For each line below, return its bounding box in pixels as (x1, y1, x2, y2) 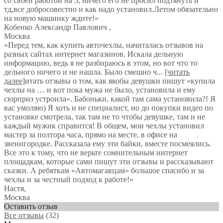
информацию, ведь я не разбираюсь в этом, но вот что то (4, 59, 198, 67)
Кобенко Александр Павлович (4, 23, 109, 31)
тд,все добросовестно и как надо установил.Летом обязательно (4, 5, 218, 13)
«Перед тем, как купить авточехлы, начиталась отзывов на (4, 41, 203, 49)
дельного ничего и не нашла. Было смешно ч (4, 68, 157, 76)
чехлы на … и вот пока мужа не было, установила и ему (4, 86, 196, 94)
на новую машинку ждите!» (4, 14, 99, 22)
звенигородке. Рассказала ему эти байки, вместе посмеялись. (4, 139, 211, 148)
